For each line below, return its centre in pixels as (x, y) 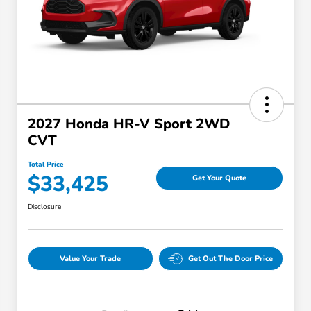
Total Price (45, 165)
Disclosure (44, 207)
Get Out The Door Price (231, 259)
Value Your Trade (91, 259)
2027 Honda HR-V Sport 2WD (129, 124)
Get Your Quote (219, 178)
